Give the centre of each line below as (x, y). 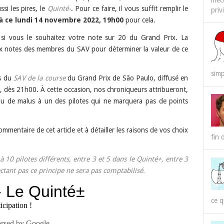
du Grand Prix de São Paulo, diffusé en (127, 78)
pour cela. (139, 20)
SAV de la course (39, 78)
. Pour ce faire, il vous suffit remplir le (129, 8)
